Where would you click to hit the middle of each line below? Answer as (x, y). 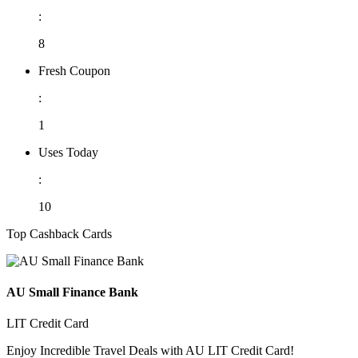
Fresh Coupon (74, 70)
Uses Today (68, 152)
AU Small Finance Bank (72, 292)
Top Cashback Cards (59, 233)
